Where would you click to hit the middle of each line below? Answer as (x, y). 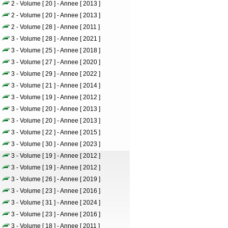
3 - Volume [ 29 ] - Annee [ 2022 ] (56, 74)
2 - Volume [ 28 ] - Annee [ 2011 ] (55, 27)
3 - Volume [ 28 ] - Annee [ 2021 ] (56, 39)
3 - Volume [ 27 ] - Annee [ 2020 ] (56, 62)
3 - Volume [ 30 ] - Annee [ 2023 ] (56, 144)
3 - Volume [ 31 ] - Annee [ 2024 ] (56, 203)
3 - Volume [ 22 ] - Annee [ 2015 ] (56, 132)
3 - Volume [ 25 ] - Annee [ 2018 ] (56, 50)
